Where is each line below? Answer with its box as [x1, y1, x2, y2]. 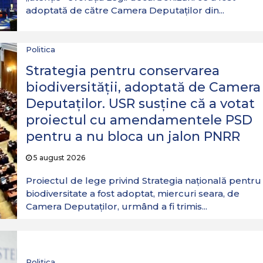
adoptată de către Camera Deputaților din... [25, 5, 224, 16]
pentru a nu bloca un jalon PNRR [25, 129, 240, 144]
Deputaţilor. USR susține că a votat [25, 96, 255, 112]
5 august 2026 [31, 153, 85, 162]
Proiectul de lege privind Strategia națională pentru [25, 175, 261, 186]
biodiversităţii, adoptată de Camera [25, 79, 261, 95]
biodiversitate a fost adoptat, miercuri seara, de [25, 188, 240, 199]
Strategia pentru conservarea [25, 63, 220, 79]
